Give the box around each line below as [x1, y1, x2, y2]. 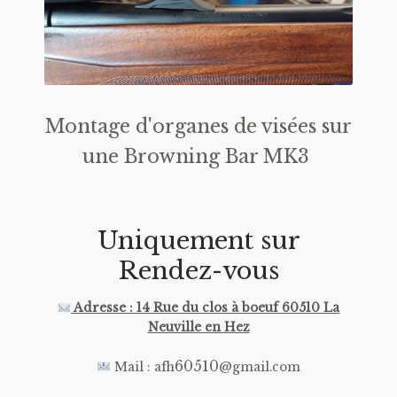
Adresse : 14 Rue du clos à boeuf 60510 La [71, 300, 340, 316]
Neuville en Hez [147, 320, 250, 336]
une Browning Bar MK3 [82, 144, 315, 169]
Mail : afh [110, 359, 175, 375]
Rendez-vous [118, 255, 279, 286]
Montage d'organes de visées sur [45, 114, 352, 139]
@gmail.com [218, 359, 300, 375]
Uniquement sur [97, 225, 300, 256]
